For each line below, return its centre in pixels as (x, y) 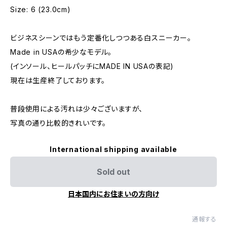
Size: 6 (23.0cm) (41, 9)
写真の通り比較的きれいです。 (59, 123)
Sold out (113, 172)
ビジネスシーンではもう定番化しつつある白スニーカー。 (101, 38)
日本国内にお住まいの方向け (113, 194)
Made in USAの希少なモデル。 (61, 52)
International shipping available (113, 149)
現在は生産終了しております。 (58, 80)
